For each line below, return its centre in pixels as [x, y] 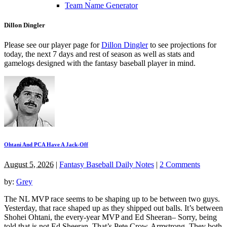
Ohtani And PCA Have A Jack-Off [46, 145]
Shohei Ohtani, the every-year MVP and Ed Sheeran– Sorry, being [110, 217]
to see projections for [182, 45]
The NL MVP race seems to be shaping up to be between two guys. [112, 199]
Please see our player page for [53, 45]
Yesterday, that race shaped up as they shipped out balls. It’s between [113, 208]
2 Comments [180, 164]
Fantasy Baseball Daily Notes [107, 164]
